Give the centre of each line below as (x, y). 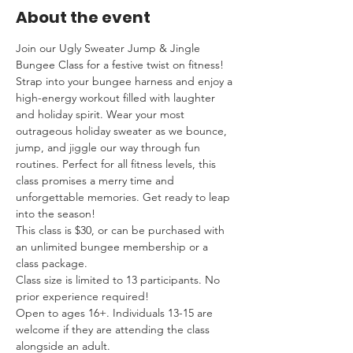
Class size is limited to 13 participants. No (119, 279)
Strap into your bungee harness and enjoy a (126, 81)
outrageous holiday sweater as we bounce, (123, 130)
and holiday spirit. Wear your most (102, 114)
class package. (52, 263)
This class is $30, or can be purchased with (122, 230)
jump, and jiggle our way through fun (110, 147)
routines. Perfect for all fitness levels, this (117, 163)
